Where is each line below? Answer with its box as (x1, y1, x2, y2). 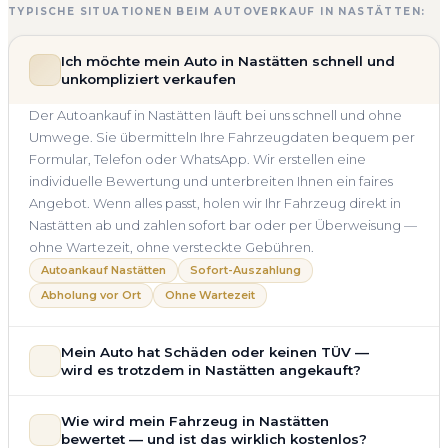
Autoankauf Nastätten (41, 262, 166, 277)
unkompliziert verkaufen (61, 70, 236, 87)
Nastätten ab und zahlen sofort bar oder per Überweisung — (29, 216, 417, 233)
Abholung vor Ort (41, 287, 141, 302)
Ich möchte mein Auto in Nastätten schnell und (61, 52, 395, 69)
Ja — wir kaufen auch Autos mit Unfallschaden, (29, 397, 323, 414)
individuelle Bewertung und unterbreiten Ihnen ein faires (29, 172, 393, 189)
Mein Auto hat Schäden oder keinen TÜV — (61, 343, 369, 360)
